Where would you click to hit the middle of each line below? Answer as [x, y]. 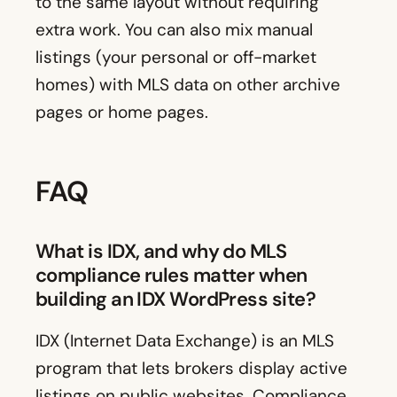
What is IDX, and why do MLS [161, 252]
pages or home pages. [122, 113]
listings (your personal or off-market [176, 58]
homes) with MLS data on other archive [188, 85]
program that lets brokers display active [191, 369]
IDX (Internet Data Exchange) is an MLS [185, 341]
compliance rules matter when [171, 276]
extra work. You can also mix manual [174, 30]
